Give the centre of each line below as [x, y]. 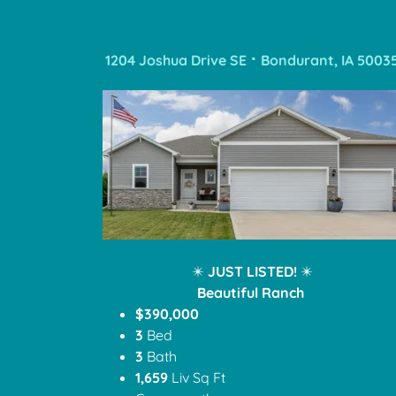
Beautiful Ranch [250, 292]
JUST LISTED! [254, 271]
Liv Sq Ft [198, 377]
